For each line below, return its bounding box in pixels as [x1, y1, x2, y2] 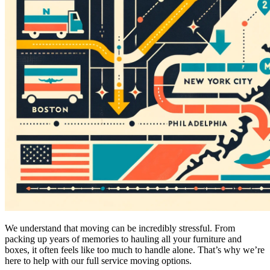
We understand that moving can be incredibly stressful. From [5, 222, 235, 233]
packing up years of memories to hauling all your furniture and [5, 233, 242, 244]
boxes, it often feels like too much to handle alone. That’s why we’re [5, 244, 265, 255]
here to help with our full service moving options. [5, 255, 192, 266]
